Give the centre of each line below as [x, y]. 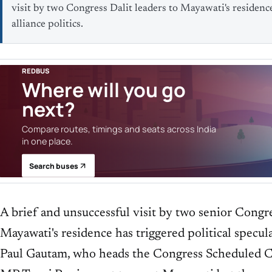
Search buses [53, 166]
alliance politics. [48, 25]
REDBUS [36, 70]
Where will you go [104, 90]
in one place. [47, 141]
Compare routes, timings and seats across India [119, 129]
